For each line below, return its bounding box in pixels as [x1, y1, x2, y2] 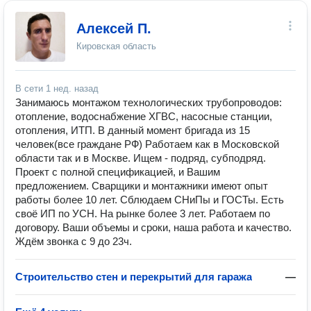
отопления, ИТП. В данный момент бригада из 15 [15, 124, 250, 136]
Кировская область [76, 41, 156, 51]
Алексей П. [76, 21, 151, 36]
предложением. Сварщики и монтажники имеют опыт [15, 180, 268, 192]
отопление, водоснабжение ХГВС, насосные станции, [15, 110, 272, 122]
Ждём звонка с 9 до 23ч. [15, 235, 132, 247]
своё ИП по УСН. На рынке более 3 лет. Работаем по [15, 208, 270, 219]
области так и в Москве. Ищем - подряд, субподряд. [15, 152, 266, 164]
